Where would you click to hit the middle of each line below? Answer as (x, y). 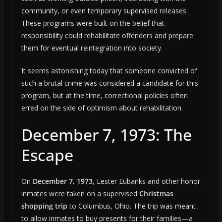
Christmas (156, 194)
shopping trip (44, 206)
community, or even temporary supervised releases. (104, 11)
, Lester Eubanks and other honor (146, 181)
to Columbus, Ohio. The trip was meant (131, 206)
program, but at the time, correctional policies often (104, 96)
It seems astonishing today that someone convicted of (109, 71)
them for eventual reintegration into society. (92, 48)
